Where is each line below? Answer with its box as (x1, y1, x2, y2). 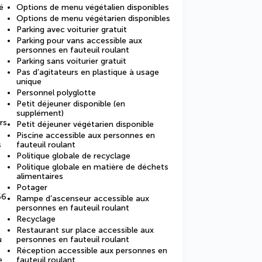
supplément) (16, 108, 64, 118)
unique (16, 77, 42, 87)
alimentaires (16, 171, 63, 181)
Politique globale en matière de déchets (16, 162, 168, 172)
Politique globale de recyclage (16, 151, 130, 161)
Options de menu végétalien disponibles (16, 2, 169, 12)
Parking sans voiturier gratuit (16, 56, 126, 66)
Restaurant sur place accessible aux (16, 225, 154, 235)
